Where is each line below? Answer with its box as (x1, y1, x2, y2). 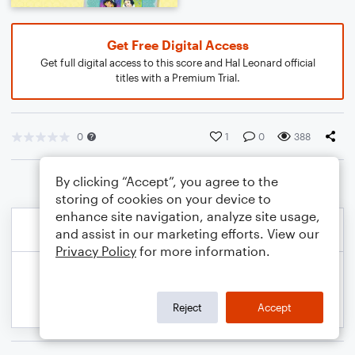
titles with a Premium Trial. (115, 71, 240, 84)
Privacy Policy (55, 243, 136, 258)
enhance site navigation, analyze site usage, (55, 208, 320, 223)
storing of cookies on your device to (55, 191, 271, 206)
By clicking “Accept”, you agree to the (55, 174, 278, 189)
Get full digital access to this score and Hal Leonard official (40, 56, 315, 69)
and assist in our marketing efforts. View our (55, 226, 319, 241)
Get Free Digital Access (106, 37, 249, 52)
